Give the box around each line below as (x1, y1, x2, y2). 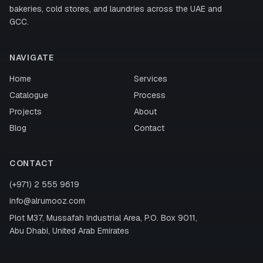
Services (134, 73, 167, 84)
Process (134, 90, 166, 100)
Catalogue (9, 90, 48, 100)
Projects (9, 106, 42, 117)
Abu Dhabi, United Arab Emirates (9, 225, 129, 236)
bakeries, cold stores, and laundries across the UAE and (9, 4, 222, 14)
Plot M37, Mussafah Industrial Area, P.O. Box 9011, (9, 213, 197, 223)
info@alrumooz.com (9, 195, 85, 206)
